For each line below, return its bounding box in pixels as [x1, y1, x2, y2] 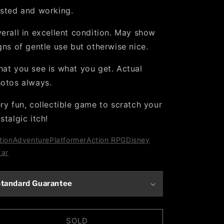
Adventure [12, 135, 50, 144]
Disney [126, 135, 150, 144]
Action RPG [86, 135, 126, 144]
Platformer [49, 135, 87, 144]
